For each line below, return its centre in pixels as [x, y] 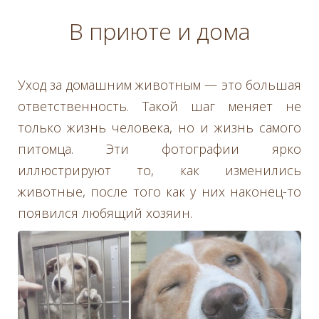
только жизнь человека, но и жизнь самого [159, 127]
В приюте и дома [159, 31]
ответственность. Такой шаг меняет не [159, 106]
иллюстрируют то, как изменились [159, 170]
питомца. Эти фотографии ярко [159, 148]
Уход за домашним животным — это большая [159, 84]
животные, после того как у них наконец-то [159, 191]
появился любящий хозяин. [105, 213]
